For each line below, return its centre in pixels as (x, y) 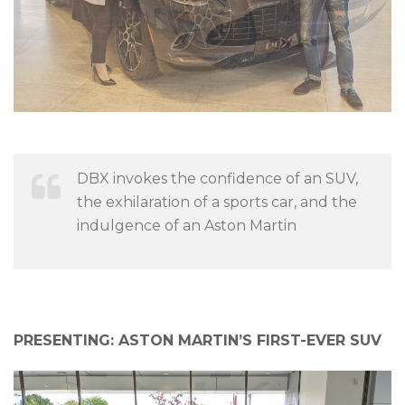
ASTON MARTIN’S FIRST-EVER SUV (250, 341)
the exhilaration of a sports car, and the (217, 202)
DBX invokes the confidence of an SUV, (217, 179)
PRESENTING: (66, 341)
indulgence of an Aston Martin (187, 226)
